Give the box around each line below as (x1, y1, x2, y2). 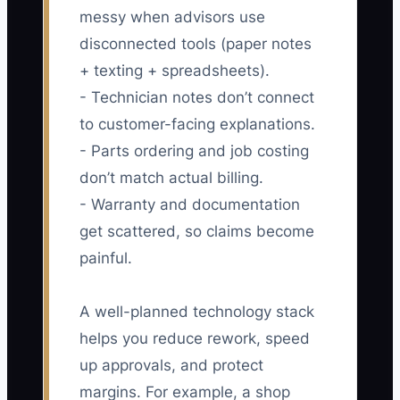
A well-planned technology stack (79, 303, 314, 321)
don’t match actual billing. (79, 169, 263, 187)
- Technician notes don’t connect (79, 88, 314, 107)
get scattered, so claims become (79, 222, 314, 241)
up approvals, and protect (79, 356, 263, 375)
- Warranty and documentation (79, 196, 300, 214)
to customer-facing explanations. (79, 115, 315, 134)
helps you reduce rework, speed (79, 329, 310, 348)
